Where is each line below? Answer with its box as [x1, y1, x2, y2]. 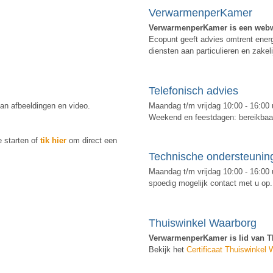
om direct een [66, 135, 117, 145]
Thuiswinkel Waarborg [149, 217, 257, 230]
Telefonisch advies [149, 84, 238, 97]
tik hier [40, 135, 66, 145]
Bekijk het [149, 245, 186, 255]
